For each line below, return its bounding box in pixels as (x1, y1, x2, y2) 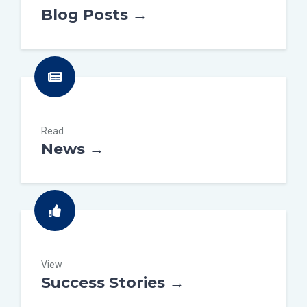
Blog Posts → (41, 5, 147, 24)
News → (41, 139, 104, 158)
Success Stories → (41, 273, 184, 292)
